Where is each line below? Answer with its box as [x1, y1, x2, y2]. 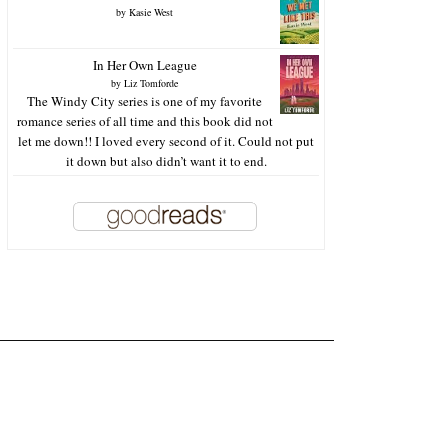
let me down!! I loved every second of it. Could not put [18, 132, 314, 151]
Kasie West [129, 5, 173, 20]
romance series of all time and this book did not [16, 112, 273, 131]
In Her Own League [92, 56, 197, 75]
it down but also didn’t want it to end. [65, 152, 267, 171]
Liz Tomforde [124, 76, 178, 91]
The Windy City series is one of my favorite [27, 92, 262, 111]
